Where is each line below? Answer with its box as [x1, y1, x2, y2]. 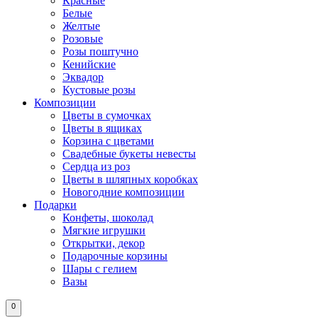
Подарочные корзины [62, 250, 168, 263]
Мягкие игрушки [62, 224, 146, 237]
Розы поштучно [62, 45, 138, 58]
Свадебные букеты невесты [62, 148, 196, 160]
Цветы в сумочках [62, 109, 151, 122]
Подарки [34, 199, 77, 212]
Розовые [62, 33, 103, 45]
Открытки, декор [62, 237, 145, 250]
